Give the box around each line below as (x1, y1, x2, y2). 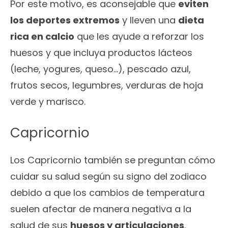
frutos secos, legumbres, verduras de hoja (10, 79, 203, 92)
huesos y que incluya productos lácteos (10, 46, 192, 60)
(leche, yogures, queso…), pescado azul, (10, 63, 191, 76)
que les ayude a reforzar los (74, 30, 204, 43)
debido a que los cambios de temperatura (10, 186, 205, 199)
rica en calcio (10, 30, 74, 43)
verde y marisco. (10, 95, 85, 108)
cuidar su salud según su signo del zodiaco (10, 170, 207, 183)
